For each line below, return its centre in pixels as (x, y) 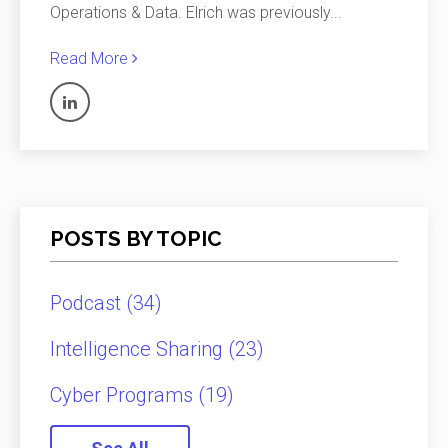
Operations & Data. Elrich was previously (190, 13)
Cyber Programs (124, 394)
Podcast (88, 302)
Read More (91, 59)
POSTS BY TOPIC (136, 239)
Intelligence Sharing (139, 348)
